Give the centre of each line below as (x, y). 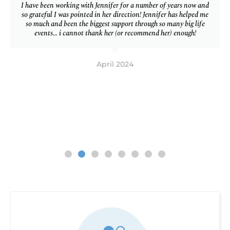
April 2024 (115, 64)
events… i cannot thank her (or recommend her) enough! (115, 33)
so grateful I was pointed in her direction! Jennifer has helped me (115, 14)
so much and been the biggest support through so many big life (115, 24)
